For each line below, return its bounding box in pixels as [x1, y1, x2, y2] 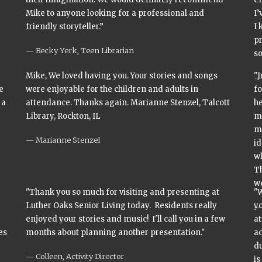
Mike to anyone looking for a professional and [26, 8, 204, 18]
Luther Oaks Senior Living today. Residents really [26, 201, 217, 211]
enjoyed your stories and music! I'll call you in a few [26, 214, 225, 224]
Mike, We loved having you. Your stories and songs [26, 71, 218, 81]
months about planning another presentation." [26, 227, 205, 237]
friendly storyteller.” [26, 22, 104, 32]
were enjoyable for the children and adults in [26, 84, 198, 94]
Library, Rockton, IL [26, 111, 101, 121]
